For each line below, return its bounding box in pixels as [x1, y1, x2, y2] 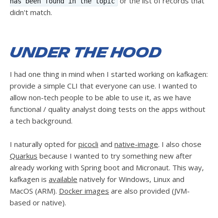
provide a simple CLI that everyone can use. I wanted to [10, 80, 197, 91]
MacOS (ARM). [10, 185, 59, 196]
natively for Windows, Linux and [77, 174, 184, 184]
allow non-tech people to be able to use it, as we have [10, 92, 191, 102]
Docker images [59, 185, 109, 196]
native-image [114, 139, 158, 149]
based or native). [10, 197, 66, 207]
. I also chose [158, 139, 201, 149]
